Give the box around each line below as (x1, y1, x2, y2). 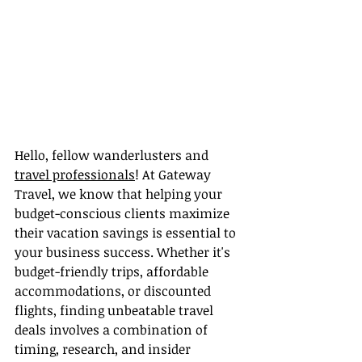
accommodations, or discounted (15, 282, 214, 301)
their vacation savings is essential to (15, 224, 239, 242)
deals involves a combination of (15, 321, 211, 339)
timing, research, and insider (15, 340, 194, 359)
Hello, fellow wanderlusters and (15, 146, 212, 165)
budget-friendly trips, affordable (15, 263, 212, 281)
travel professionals (15, 166, 135, 184)
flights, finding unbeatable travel (15, 301, 217, 320)
